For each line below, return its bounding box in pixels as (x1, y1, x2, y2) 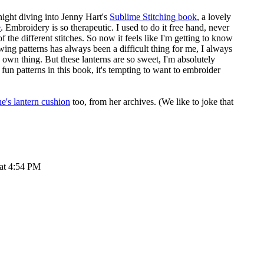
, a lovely (197, 12, 231, 22)
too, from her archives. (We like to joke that (70, 97, 233, 107)
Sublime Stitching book (110, 12, 197, 22)
